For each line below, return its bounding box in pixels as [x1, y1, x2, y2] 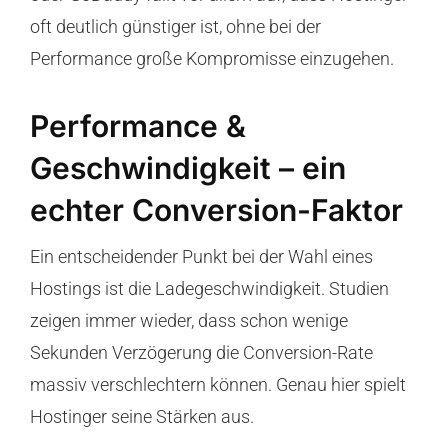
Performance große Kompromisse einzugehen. [29, 48, 394, 70]
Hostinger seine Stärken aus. [29, 405, 254, 427]
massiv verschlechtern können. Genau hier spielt [29, 373, 406, 395]
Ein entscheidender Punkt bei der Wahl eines [29, 245, 373, 267]
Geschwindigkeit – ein [29, 150, 346, 187]
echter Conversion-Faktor [29, 192, 403, 229]
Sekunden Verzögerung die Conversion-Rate [29, 341, 373, 363]
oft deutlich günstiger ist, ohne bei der [29, 16, 321, 38]
